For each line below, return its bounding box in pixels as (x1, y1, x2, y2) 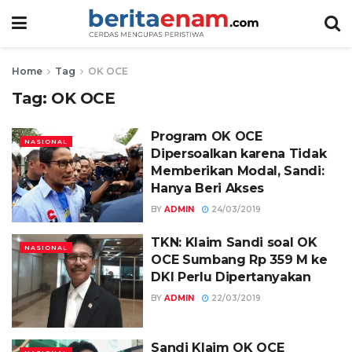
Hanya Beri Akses (151, 181, 265, 196)
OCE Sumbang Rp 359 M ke (151, 251, 328, 267)
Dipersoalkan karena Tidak (151, 146, 327, 161)
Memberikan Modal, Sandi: (151, 163, 324, 178)
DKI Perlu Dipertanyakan (151, 269, 311, 284)
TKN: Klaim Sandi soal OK (151, 234, 317, 250)
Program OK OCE (151, 129, 262, 144)
